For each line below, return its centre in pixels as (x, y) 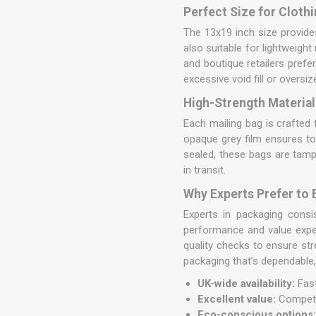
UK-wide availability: (247, 284)
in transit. (205, 170)
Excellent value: (237, 299)
